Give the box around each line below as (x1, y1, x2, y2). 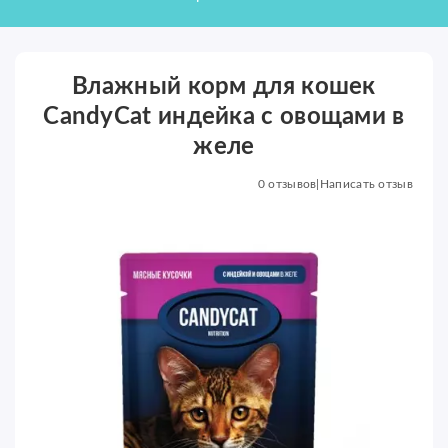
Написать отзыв (319, 178, 413, 190)
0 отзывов (257, 178, 317, 190)
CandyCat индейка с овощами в (43, 105, 405, 129)
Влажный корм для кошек (72, 75, 376, 99)
